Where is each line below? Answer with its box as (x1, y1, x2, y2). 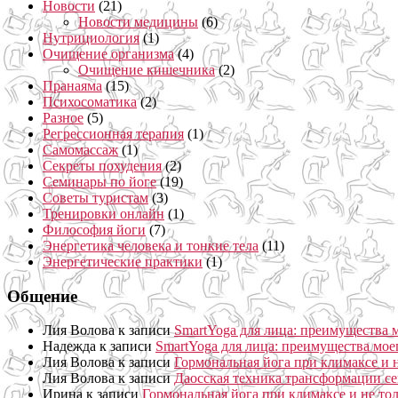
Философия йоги (43, 221, 146, 237)
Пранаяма (43, 77, 102, 93)
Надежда (43, 338, 96, 354)
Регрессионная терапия (43, 125, 184, 141)
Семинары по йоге (43, 173, 156, 189)
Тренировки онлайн (43, 205, 164, 221)
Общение (7, 286, 77, 306)
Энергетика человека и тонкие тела (43, 237, 259, 253)
